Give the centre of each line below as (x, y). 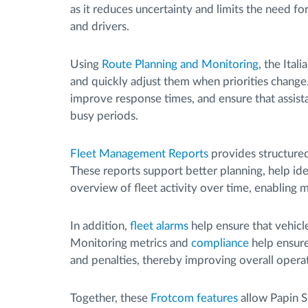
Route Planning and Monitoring (180, 64)
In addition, (100, 226)
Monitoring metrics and (131, 243)
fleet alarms (159, 226)
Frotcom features (194, 298)
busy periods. (104, 116)
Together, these (110, 298)
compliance (220, 243)
